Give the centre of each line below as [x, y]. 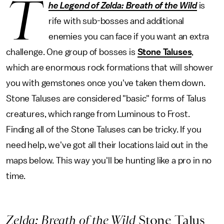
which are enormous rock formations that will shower [110, 67]
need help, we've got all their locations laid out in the [107, 145]
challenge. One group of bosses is [72, 52]
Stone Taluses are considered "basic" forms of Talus [106, 98]
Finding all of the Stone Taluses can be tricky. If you [104, 129]
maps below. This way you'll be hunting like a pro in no [109, 160]
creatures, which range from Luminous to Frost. [98, 114]
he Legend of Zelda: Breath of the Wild [122, 5]
